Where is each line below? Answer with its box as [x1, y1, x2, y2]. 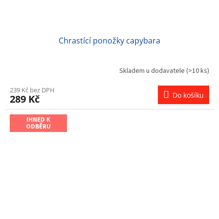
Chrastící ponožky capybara [59, 35, 160, 46]
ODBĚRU [26, 122, 51, 131]
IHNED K [26, 115, 50, 124]
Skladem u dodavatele [119, 66, 186, 76]
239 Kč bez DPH [10, 85, 55, 94]
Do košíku [173, 90, 204, 100]
